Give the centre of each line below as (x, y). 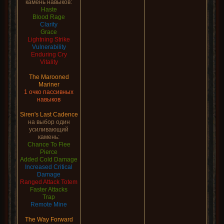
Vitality (49, 62)
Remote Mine (49, 204)
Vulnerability (49, 47)
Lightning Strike (49, 39)
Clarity (49, 24)
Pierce (49, 152)
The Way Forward (49, 219)
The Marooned (49, 77)
